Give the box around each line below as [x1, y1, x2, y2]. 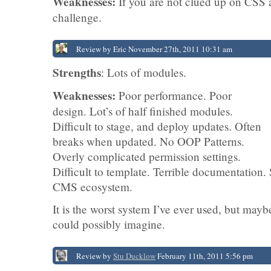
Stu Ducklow [113, 250, 155, 261]
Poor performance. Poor [116, 88, 232, 103]
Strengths [53, 64, 101, 81]
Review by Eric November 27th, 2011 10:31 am [76, 44, 232, 54]
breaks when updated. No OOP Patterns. [53, 134, 244, 149]
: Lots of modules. [101, 65, 186, 80]
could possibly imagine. [53, 217, 165, 232]
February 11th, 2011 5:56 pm [155, 250, 253, 261]
